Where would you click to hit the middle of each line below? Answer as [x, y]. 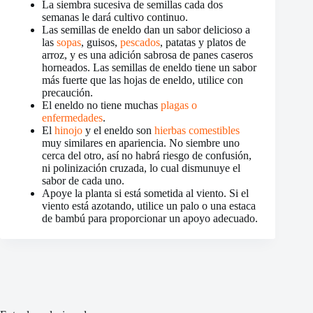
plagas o [179, 105]
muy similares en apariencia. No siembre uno [141, 143]
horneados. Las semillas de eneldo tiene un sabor [149, 67]
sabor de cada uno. [83, 180]
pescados [140, 42]
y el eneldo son [118, 130]
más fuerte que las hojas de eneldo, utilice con [143, 80]
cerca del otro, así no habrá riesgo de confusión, [147, 155]
